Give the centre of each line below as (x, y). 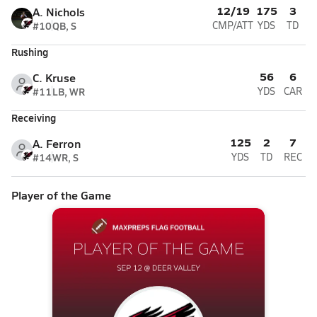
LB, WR (69, 91)
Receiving (34, 117)
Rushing (30, 52)
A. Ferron (57, 143)
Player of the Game (61, 195)
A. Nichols (59, 12)
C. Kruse (54, 77)
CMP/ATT (233, 25)
